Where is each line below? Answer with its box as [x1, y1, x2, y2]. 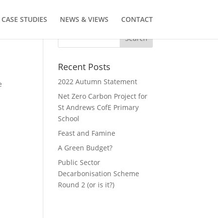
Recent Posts [58, 61, 111, 73]
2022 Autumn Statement [58, 77, 138, 86]
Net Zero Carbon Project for [58, 91, 148, 101]
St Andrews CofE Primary [58, 103, 139, 112]
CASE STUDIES [1, 15, 47, 24]
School [58, 114, 80, 123]
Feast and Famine [58, 128, 116, 138]
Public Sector [58, 158, 101, 167]
